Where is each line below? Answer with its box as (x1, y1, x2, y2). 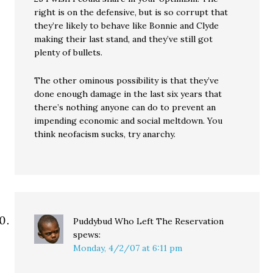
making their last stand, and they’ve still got (34, 34, 213, 45)
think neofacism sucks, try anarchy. (34, 129, 176, 140)
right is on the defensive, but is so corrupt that (34, 7, 229, 18)
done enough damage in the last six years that (34, 88, 222, 100)
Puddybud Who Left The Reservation (73, 216, 224, 227)
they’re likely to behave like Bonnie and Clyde (34, 20, 219, 32)
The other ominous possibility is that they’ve (34, 75, 219, 87)
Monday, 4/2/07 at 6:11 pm (73, 243, 183, 254)
